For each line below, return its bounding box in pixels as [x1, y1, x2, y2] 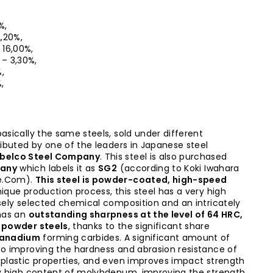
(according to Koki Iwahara [119, 162, 239, 175]
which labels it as [19, 162, 96, 175]
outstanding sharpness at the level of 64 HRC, [28, 208, 243, 221]
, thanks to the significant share [68, 220, 210, 233]
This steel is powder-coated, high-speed [35, 174, 227, 186]
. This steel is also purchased [100, 151, 227, 163]
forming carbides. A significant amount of [43, 232, 230, 244]
